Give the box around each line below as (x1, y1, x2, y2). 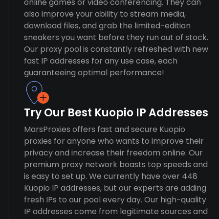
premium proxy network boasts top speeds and (24, 159, 208, 170)
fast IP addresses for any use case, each (24, 55, 177, 66)
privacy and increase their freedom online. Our (24, 147, 203, 158)
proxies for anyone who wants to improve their (24, 135, 204, 147)
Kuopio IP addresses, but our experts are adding (24, 182, 206, 194)
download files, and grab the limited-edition (24, 20, 191, 31)
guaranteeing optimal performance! (24, 67, 164, 78)
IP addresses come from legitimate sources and (24, 206, 208, 217)
